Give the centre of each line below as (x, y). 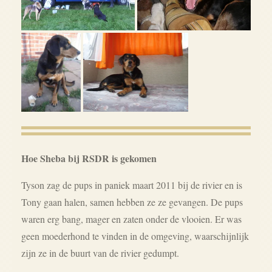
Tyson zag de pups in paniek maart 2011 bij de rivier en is (132, 185)
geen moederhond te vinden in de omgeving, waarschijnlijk (135, 236)
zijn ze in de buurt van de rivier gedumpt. (102, 253)
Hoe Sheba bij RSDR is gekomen (89, 158)
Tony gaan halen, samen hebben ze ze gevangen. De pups (132, 202)
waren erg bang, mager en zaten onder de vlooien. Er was (131, 219)
